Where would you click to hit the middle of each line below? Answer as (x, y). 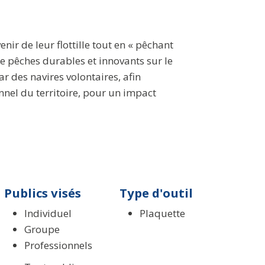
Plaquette (162, 213)
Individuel (48, 213)
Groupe (42, 229)
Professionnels (59, 245)
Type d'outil (156, 193)
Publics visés (43, 193)
